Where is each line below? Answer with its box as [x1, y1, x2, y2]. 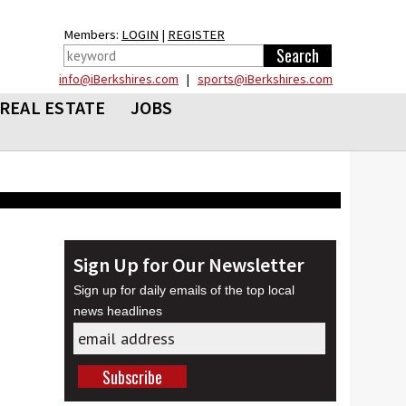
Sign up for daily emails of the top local [73, 283, 295, 297]
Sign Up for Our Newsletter [73, 252, 305, 277]
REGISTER [168, 26, 225, 43]
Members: [63, 26, 121, 43]
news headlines [73, 304, 163, 318]
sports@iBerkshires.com [198, 71, 333, 87]
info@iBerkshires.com [59, 71, 179, 87]
